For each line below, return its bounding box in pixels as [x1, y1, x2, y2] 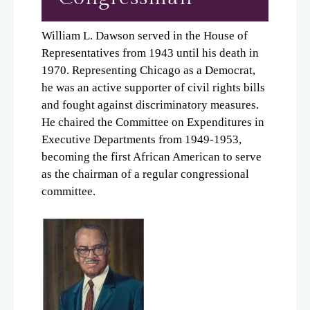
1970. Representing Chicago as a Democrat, [42, 63, 255, 77]
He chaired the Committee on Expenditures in [42, 115, 264, 129]
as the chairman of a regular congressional [42, 167, 249, 181]
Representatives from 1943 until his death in [42, 46, 259, 60]
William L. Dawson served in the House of [42, 28, 248, 42]
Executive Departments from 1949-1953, [42, 132, 241, 146]
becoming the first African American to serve [42, 149, 262, 163]
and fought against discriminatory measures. [42, 98, 259, 111]
